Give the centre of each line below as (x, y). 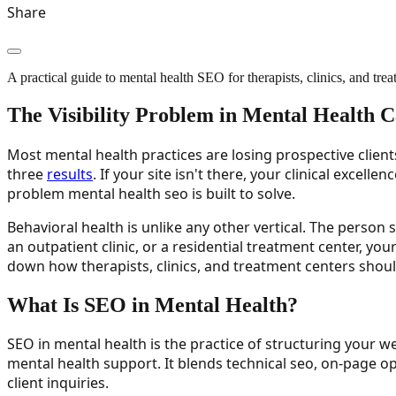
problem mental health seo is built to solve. (151, 193)
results (70, 174)
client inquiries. (58, 383)
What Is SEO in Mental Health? (152, 305)
